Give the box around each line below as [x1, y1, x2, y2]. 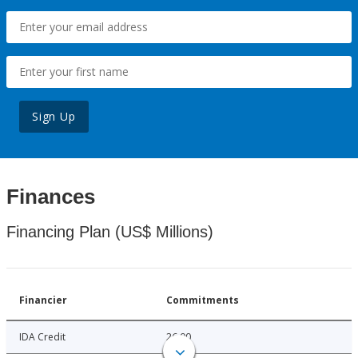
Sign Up [32, 109, 76, 125]
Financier [19, 293, 67, 308]
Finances [6, 185, 95, 209]
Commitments [166, 293, 239, 308]
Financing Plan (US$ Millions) [6, 223, 213, 241]
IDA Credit [19, 330, 66, 344]
